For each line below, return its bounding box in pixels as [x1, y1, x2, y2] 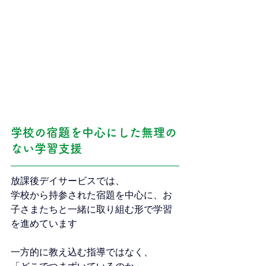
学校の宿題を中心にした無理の [11, 126, 177, 138]
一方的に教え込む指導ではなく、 [11, 246, 153, 258]
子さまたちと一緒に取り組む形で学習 [11, 203, 172, 215]
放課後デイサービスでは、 [11, 175, 125, 186]
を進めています [11, 217, 77, 229]
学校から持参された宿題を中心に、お [11, 189, 172, 201]
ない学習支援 [11, 142, 82, 154]
